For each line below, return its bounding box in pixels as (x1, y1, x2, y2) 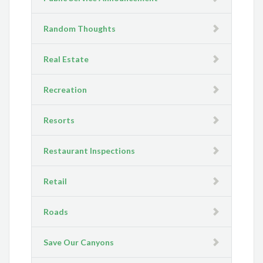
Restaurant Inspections (43, 146, 136, 156)
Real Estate (43, 54, 89, 65)
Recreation (43, 85, 87, 95)
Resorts (43, 115, 75, 126)
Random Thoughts (43, 23, 116, 34)
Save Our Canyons (43, 237, 114, 248)
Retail (43, 176, 68, 187)
